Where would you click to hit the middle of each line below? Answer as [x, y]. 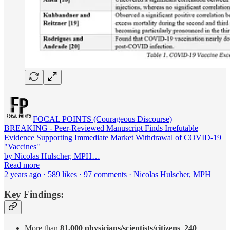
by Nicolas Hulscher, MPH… [52, 156]
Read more [22, 165]
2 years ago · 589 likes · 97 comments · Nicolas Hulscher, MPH [108, 175]
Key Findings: [34, 194]
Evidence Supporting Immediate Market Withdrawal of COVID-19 [113, 138]
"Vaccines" [22, 147]
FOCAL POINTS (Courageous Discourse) [102, 119]
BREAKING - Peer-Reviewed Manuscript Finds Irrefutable [101, 128]
